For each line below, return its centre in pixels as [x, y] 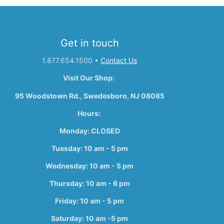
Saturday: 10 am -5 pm [90, 218]
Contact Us [119, 60]
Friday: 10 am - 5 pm [90, 201]
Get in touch [89, 43]
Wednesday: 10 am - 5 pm [90, 166]
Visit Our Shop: [90, 78]
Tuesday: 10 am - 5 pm [89, 148]
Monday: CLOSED [89, 130]
